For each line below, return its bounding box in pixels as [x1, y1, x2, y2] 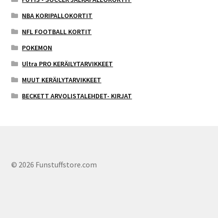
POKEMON [22, 43, 53, 52]
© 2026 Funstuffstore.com [11, 160, 97, 170]
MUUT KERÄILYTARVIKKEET [22, 75, 102, 84]
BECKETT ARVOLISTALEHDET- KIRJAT [22, 91, 132, 100]
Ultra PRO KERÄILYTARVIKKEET [22, 59, 113, 68]
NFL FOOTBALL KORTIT [22, 27, 92, 36]
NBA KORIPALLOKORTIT [22, 11, 93, 20]
